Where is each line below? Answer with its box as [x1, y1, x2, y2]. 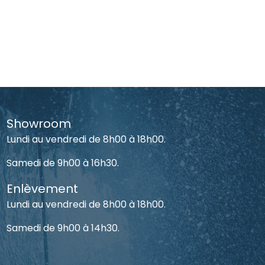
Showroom [7, 115, 72, 132]
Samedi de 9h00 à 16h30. [7, 156, 119, 170]
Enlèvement [7, 180, 79, 197]
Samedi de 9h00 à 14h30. [7, 221, 120, 235]
